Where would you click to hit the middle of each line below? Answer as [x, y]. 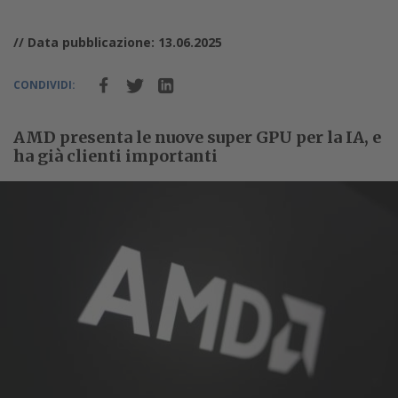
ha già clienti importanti [115, 155]
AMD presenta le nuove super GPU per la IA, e [197, 137]
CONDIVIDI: [44, 84]
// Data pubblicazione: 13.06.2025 [118, 42]
